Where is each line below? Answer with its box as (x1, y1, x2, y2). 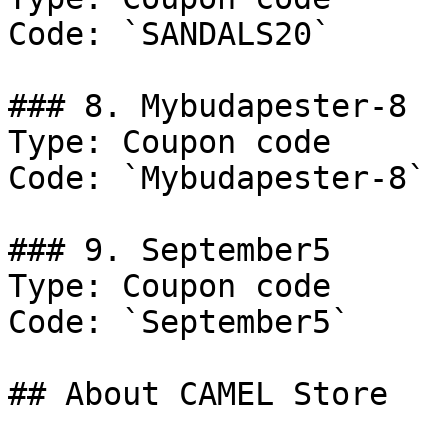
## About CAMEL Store (8, 376, 388, 412)
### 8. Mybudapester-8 (8, 88, 407, 124)
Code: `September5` (8, 304, 350, 340)
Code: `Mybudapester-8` (8, 160, 426, 196)
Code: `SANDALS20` (8, 16, 331, 52)
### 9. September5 (8, 232, 331, 268)
